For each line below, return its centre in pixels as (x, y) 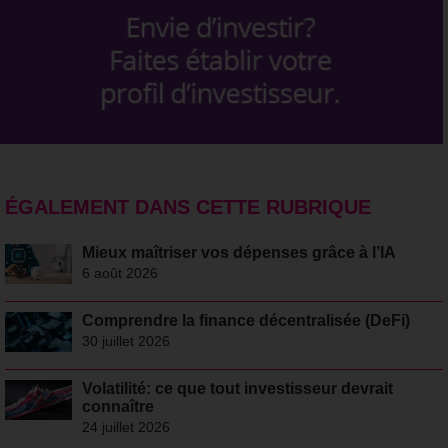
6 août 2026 (119, 272)
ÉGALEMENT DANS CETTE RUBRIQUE (188, 206)
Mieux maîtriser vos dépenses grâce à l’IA (238, 252)
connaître (117, 406)
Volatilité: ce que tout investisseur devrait (237, 388)
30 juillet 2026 (125, 340)
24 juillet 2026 (125, 426)
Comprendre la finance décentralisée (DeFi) (245, 320)
